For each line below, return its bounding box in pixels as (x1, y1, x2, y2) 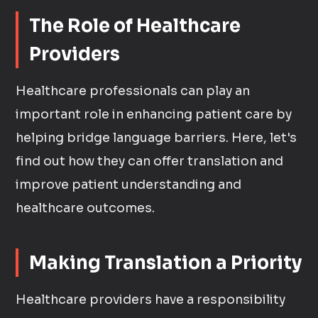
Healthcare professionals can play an (16, 83, 251, 99)
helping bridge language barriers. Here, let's (16, 130, 297, 146)
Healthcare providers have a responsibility (16, 292, 286, 307)
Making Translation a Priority (29, 251, 302, 274)
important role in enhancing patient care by (16, 106, 292, 122)
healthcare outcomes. (16, 200, 155, 216)
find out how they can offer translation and (16, 153, 284, 169)
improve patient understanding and (16, 177, 242, 192)
